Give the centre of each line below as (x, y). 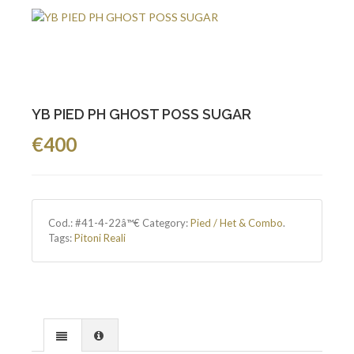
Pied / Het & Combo (237, 223)
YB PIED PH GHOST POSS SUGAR (141, 114)
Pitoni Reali (100, 238)
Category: (166, 223)
